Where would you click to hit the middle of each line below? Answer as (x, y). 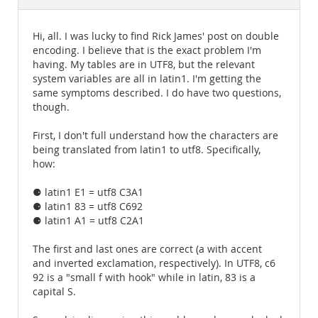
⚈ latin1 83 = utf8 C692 (88, 207)
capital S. (54, 292)
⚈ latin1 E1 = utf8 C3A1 (88, 192)
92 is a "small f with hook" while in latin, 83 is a (144, 278)
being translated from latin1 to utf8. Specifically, (147, 150)
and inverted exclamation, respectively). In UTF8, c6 (154, 263)
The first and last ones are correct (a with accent (147, 249)
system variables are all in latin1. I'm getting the (147, 79)
